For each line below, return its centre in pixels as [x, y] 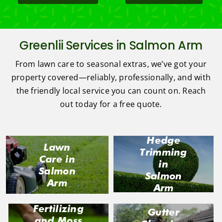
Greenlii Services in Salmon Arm [111, 46]
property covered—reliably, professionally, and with [111, 78]
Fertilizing [58, 209]
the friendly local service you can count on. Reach [111, 91]
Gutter [164, 212]
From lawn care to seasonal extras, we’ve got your [111, 64]
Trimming [164, 152]
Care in [57, 159]
